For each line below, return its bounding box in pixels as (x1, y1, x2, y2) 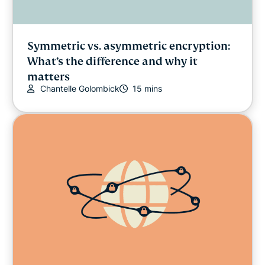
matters (27, 70, 70, 84)
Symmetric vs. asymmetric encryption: (27, 39, 230, 53)
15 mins (132, 83, 162, 94)
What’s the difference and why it (27, 54, 198, 69)
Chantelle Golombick (40, 83, 119, 94)
